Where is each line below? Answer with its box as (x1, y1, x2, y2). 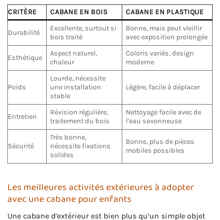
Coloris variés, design (126, 49, 194, 57)
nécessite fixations (50, 141, 111, 150)
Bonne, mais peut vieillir (126, 24, 202, 32)
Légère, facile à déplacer (126, 82, 200, 91)
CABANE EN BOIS (50, 7, 108, 16)
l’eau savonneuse (126, 116, 182, 125)
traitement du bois (50, 116, 110, 125)
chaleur (50, 57, 75, 66)
